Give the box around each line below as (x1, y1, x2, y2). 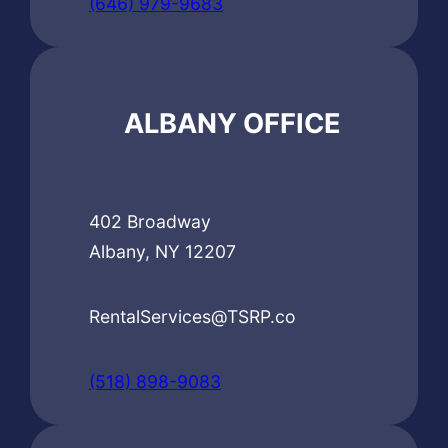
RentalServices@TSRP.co (88, 305, 296, 327)
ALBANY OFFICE (123, 106, 341, 140)
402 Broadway (88, 210, 211, 232)
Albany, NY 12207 (88, 240, 236, 262)
